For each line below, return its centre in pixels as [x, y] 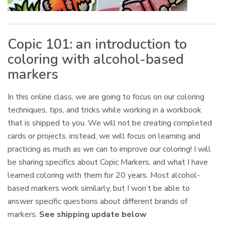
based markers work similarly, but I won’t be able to [99, 188]
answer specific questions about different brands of [98, 201]
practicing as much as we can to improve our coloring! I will [109, 149]
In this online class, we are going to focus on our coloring [106, 97]
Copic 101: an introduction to [97, 44]
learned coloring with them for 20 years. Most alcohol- [104, 175]
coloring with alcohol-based [96, 59]
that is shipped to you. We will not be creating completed [110, 123]
